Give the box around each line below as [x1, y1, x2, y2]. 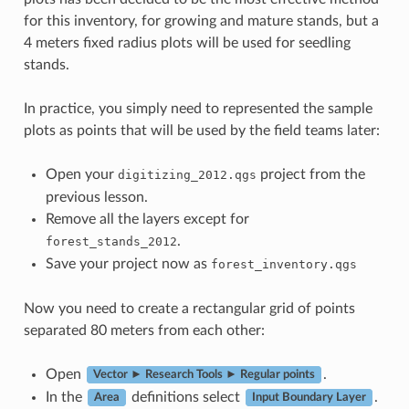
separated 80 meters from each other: [23, 322, 265, 338]
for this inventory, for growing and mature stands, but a [23, 13, 379, 28]
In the [45, 389, 86, 404]
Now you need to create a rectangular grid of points [23, 300, 355, 316]
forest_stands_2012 [45, 234, 177, 248]
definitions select [127, 389, 244, 404]
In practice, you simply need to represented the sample [23, 100, 372, 116]
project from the [256, 166, 365, 182]
